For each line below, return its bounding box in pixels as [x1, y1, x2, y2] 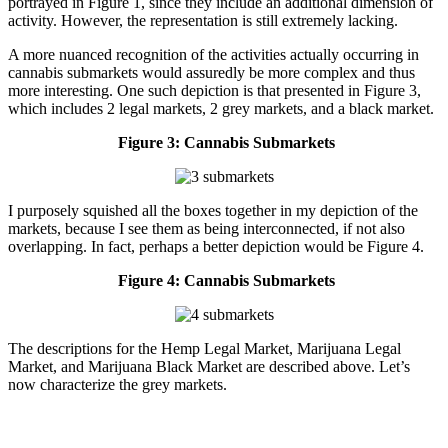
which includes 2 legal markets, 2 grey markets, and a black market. [8, 100, 434, 118]
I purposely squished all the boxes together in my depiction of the [8, 202, 418, 220]
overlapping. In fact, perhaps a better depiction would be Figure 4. [8, 238, 424, 256]
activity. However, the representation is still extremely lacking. [8, 12, 398, 30]
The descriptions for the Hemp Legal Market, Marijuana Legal [8, 340, 401, 358]
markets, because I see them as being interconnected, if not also [8, 220, 405, 238]
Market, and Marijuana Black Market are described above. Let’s [8, 358, 410, 376]
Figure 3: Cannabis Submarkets [117, 134, 335, 152]
